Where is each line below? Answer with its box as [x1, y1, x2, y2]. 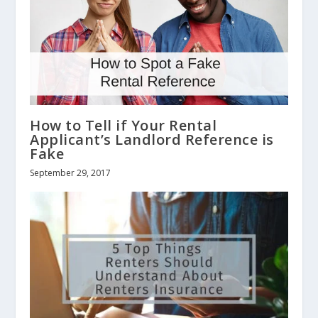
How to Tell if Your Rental [30, 116, 217, 136]
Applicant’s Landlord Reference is [30, 130, 274, 150]
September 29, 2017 [30, 167, 111, 180]
